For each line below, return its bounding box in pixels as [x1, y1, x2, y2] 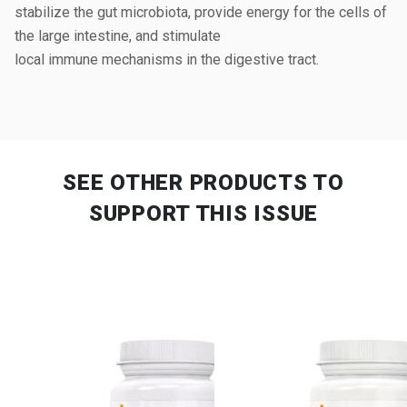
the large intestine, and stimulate [15, 27, 221, 45]
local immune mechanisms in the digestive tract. [15, 51, 319, 68]
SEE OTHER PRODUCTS [63, 170, 313, 195]
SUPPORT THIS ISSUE [89, 201, 318, 226]
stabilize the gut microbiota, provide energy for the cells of [15, 4, 387, 21]
